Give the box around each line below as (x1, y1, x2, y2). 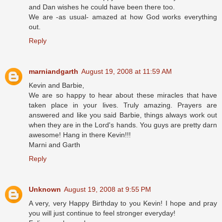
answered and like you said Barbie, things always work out (29, 111, 217, 119)
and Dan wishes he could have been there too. (29, 2, 175, 11)
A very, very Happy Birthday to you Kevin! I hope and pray (29, 199, 217, 207)
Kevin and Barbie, (29, 81, 84, 89)
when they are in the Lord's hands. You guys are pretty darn (29, 120, 217, 129)
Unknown (29, 185, 61, 193)
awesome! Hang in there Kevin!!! (29, 130, 131, 139)
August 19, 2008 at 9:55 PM (64, 185, 151, 193)
